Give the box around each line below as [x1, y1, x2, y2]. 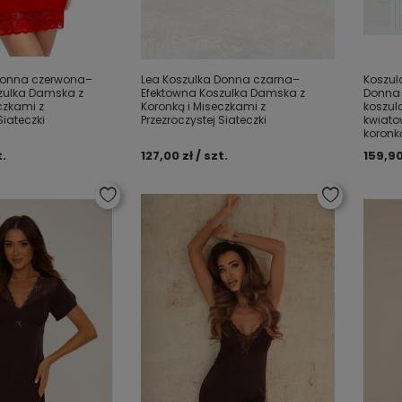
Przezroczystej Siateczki [141, 112, 267, 127]
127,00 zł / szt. [141, 147, 229, 164]
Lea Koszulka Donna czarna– [141, 72, 301, 87]
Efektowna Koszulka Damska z [141, 85, 306, 100]
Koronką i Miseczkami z [141, 99, 267, 114]
